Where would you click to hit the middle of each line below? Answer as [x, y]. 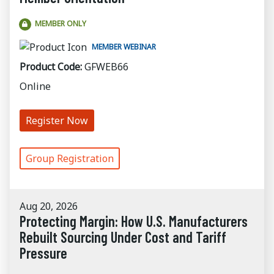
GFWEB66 [106, 67]
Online [35, 86]
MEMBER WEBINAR [124, 47]
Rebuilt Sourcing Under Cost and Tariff [123, 237]
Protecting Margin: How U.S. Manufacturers [134, 221]
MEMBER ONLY [61, 24]
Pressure [43, 253]
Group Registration [70, 158]
